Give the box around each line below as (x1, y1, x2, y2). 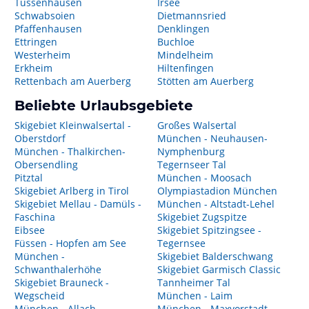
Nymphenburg (157, 145, 225, 158)
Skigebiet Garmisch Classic (157, 263, 281, 276)
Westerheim (14, 48, 70, 61)
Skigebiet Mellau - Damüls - (14, 197, 141, 210)
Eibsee (14, 223, 45, 237)
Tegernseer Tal (157, 158, 226, 171)
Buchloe (157, 35, 195, 48)
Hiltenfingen (157, 61, 214, 74)
